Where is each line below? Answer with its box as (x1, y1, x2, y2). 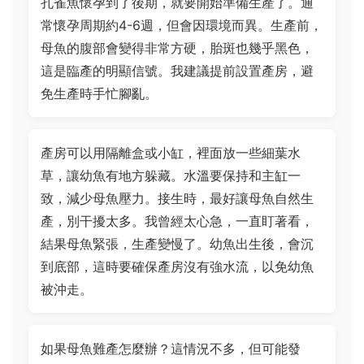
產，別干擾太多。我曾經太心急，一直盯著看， (41, 213, 314, 229)
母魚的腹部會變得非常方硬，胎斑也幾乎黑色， (41, 40, 314, 56)
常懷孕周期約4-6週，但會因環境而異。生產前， (41, 17, 323, 33)
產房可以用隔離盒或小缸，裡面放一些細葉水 (41, 145, 301, 161)
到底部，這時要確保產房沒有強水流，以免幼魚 (41, 258, 314, 275)
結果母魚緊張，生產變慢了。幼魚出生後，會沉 (41, 236, 314, 252)
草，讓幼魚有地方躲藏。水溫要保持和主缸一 (41, 167, 301, 184)
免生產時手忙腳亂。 (41, 85, 158, 102)
